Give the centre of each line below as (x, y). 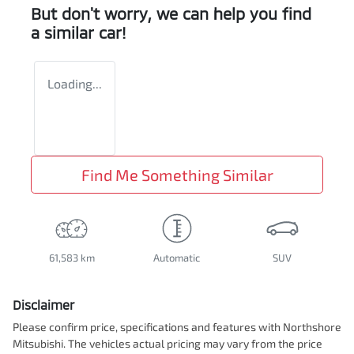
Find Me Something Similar (177, 175)
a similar (65, 33)
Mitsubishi (38, 344)
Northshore (312, 327)
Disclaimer (43, 305)
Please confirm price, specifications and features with (148, 327)
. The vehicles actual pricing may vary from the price (193, 344)
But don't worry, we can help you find (171, 14)
